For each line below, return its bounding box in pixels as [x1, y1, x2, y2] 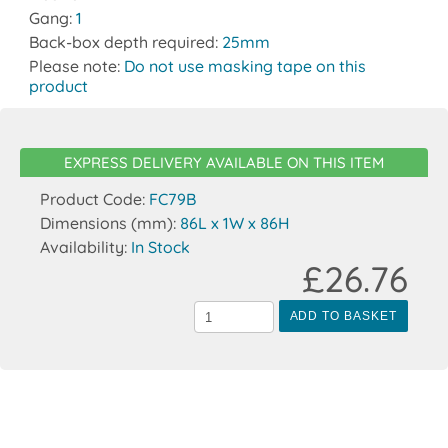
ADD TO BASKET [289, 309, 397, 324]
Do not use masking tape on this [123, 56, 366, 77]
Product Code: [40, 189, 149, 210]
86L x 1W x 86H [180, 213, 290, 234]
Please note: [28, 56, 124, 77]
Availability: [40, 237, 131, 258]
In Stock [131, 237, 190, 258]
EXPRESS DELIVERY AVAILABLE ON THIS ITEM [64, 153, 384, 173]
